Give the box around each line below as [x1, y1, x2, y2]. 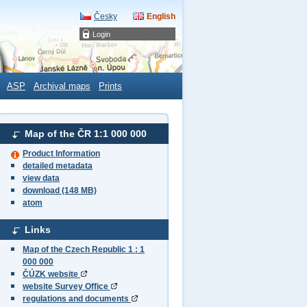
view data [23, 173, 60, 183]
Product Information [23, 149, 100, 158]
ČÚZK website [23, 269, 80, 279]
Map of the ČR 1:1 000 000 [25, 128, 147, 139]
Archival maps [34, 82, 90, 91]
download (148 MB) [23, 186, 97, 195]
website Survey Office [23, 282, 110, 291]
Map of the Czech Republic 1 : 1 [23, 245, 145, 254]
